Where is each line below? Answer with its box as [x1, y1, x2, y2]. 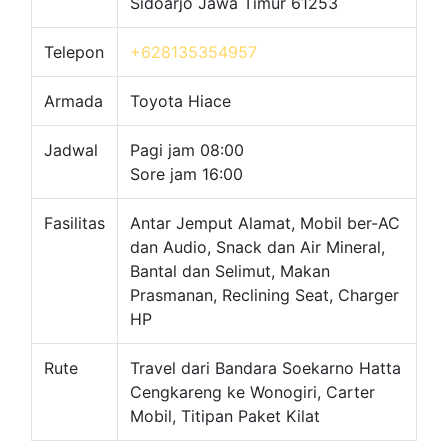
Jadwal [44, 140, 98, 161]
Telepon [44, 42, 104, 63]
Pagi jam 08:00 [130, 140, 244, 161]
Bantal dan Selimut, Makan [130, 261, 330, 282]
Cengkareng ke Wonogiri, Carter [130, 382, 375, 403]
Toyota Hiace [130, 91, 231, 112]
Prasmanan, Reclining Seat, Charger [130, 285, 399, 306]
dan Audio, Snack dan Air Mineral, [130, 237, 385, 258]
